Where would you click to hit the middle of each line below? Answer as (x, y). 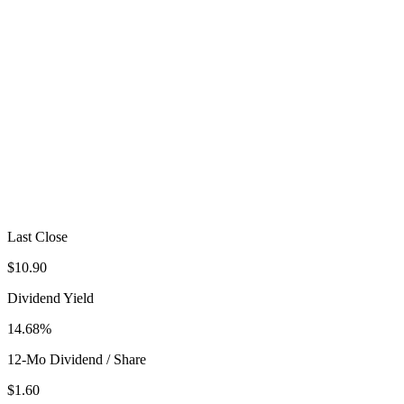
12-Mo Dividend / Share (77, 359)
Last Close (37, 236)
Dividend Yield (50, 298)
